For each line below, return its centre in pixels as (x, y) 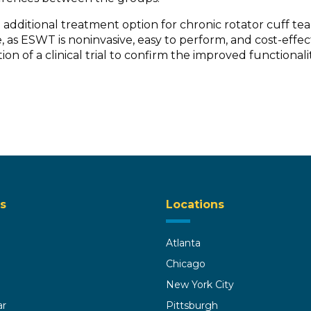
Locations (195, 205)
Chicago (186, 264)
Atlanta (183, 243)
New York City (200, 285)
